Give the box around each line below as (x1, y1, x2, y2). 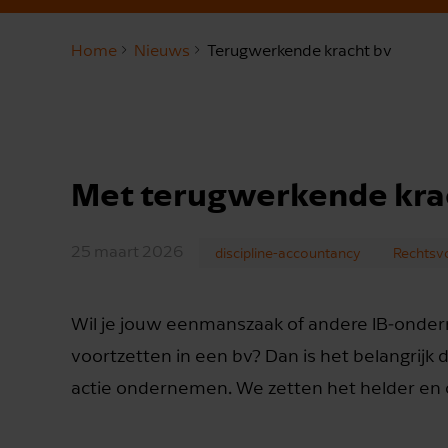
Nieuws (134, 41, 190, 60)
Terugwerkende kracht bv (207, 41, 392, 60)
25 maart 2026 (71, 241, 183, 261)
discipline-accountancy (215, 244, 361, 261)
